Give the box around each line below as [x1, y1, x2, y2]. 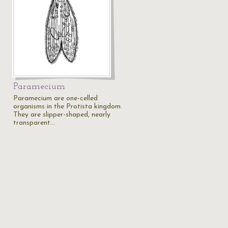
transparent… [13, 119, 55, 127]
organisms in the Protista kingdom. [13, 103, 122, 110]
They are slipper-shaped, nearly [13, 111, 110, 119]
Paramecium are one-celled [13, 95, 98, 102]
